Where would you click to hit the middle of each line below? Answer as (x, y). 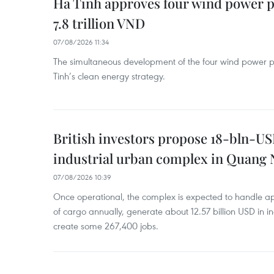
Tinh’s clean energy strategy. (109, 76)
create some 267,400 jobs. (106, 226)
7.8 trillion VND (99, 23)
